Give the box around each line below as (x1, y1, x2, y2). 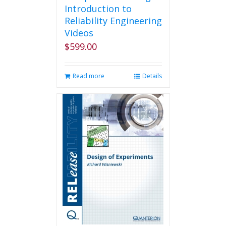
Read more (72, 72, 104, 80)
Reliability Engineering (64, 15, 162, 27)
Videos (64, 27, 93, 39)
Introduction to (64, 3, 132, 15)
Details (142, 72, 162, 80)
